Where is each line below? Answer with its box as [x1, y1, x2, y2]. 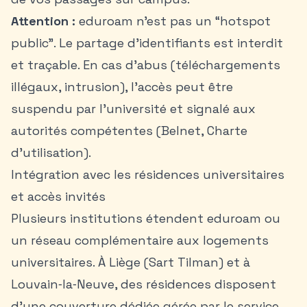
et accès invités [11, 188, 106, 204]
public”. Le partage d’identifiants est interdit [11, 35, 283, 51]
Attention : [11, 13, 75, 29]
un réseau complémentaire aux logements [11, 232, 269, 248]
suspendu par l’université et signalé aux [11, 101, 256, 116]
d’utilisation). [11, 145, 91, 160]
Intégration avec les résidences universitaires [11, 167, 284, 182]
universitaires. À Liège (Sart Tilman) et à [11, 254, 250, 270]
